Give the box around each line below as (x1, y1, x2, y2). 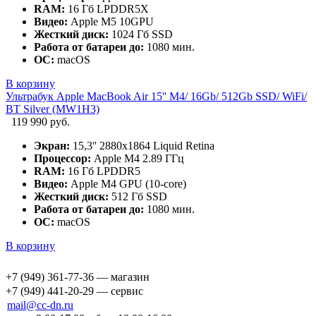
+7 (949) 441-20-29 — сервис (6, 285, 143, 298)
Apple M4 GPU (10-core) (68, 178, 186, 190)
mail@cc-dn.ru (7, 299, 73, 312)
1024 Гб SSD (109, 28, 173, 41)
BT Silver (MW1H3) (6, 103, 99, 116)
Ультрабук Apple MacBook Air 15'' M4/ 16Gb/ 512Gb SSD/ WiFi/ (6, 90, 307, 103)
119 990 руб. (11, 116, 70, 128)
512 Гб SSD (109, 190, 167, 203)
